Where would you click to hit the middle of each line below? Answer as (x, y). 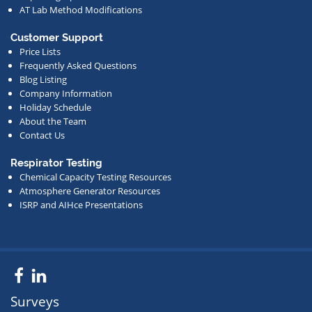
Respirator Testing (56, 163)
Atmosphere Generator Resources (89, 190)
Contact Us (42, 135)
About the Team (53, 121)
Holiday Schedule (55, 107)
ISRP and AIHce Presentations (81, 204)
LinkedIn (80, 277)
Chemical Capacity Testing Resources (95, 177)
